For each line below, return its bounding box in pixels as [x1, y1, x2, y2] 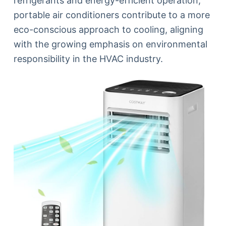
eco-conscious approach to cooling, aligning [13, 24, 203, 35]
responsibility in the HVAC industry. [13, 53, 163, 64]
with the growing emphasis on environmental [13, 39, 207, 49]
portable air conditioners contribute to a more [13, 10, 210, 20]
